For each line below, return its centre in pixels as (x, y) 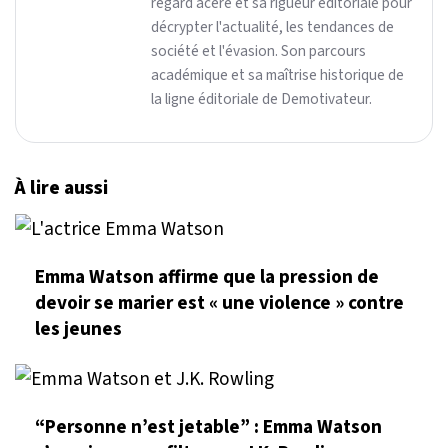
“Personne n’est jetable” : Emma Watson (208, 426)
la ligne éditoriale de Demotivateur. (261, 98)
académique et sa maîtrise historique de (277, 74)
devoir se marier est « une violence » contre (219, 303)
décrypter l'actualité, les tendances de (272, 26)
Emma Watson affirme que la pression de (207, 277)
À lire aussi (61, 187)
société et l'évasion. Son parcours (258, 50)
